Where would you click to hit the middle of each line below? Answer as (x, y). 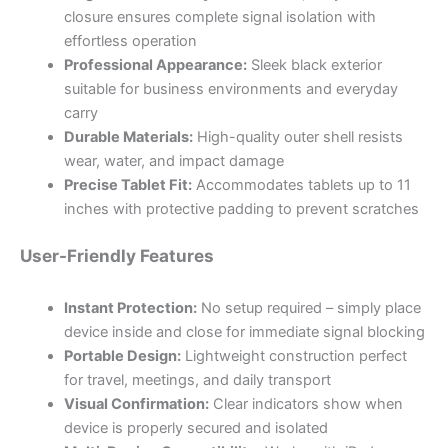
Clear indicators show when (305, 403)
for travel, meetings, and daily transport (197, 379)
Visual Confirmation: (136, 403)
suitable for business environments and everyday (230, 88)
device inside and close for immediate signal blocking (244, 331)
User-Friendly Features (117, 256)
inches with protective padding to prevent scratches (241, 208)
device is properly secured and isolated (195, 427)
